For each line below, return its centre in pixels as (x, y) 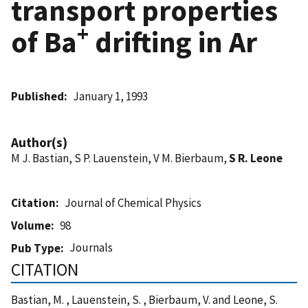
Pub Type (36, 248)
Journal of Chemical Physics (133, 202)
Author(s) (39, 142)
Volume (31, 225)
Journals (91, 247)
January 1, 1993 (111, 96)
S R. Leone (256, 158)
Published (37, 96)
